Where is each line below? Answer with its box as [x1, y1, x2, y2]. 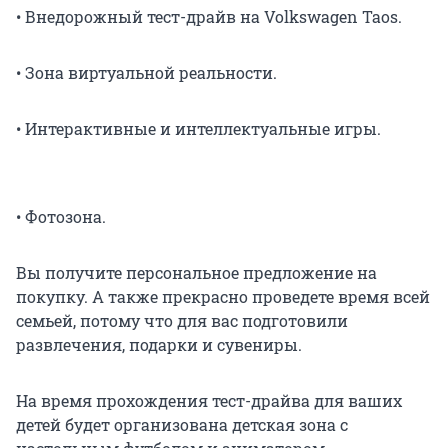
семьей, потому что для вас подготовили [16, 309, 348, 331]
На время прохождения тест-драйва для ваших [16, 389, 402, 411]
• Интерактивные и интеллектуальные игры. [16, 117, 381, 139]
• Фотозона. [16, 205, 106, 227]
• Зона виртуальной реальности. [16, 61, 277, 83]
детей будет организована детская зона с [16, 413, 348, 435]
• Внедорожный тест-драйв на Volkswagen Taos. [16, 5, 402, 27]
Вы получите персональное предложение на [16, 261, 377, 283]
